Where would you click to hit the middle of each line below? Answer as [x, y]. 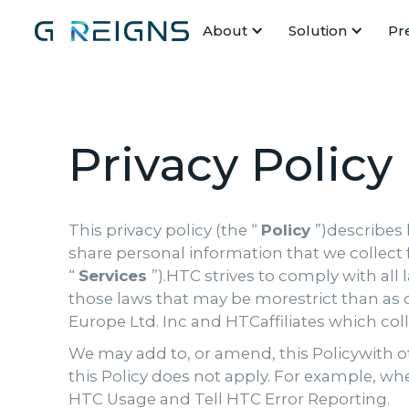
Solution [317, 30]
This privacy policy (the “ [165, 230]
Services [115, 276]
